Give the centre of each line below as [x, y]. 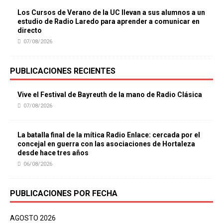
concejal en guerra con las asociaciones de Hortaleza [106, 144]
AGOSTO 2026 [33, 218]
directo [30, 30]
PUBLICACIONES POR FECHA [64, 193]
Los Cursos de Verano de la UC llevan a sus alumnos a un [111, 12]
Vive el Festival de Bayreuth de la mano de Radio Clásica [110, 94]
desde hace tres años [53, 153]
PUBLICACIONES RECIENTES [63, 71]
